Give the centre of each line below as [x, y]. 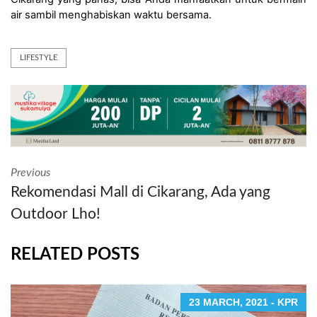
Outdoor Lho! [56, 214]
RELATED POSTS [75, 254]
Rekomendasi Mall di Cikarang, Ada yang [140, 192]
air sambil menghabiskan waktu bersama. [115, 15]
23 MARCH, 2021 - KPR [243, 302]
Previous [30, 172]
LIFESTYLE [39, 57]
